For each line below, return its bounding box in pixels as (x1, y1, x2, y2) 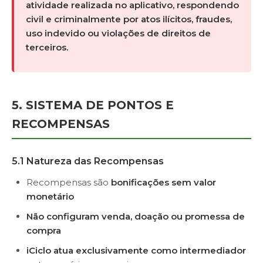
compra (26, 225, 61, 236)
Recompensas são (26, 177, 111, 188)
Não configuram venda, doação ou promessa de (26, 211, 245, 222)
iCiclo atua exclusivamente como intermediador (26, 245, 246, 256)
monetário (26, 191, 74, 202)
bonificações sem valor (111, 177, 216, 188)
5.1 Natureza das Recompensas (12, 156, 164, 167)
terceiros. (26, 42, 68, 53)
